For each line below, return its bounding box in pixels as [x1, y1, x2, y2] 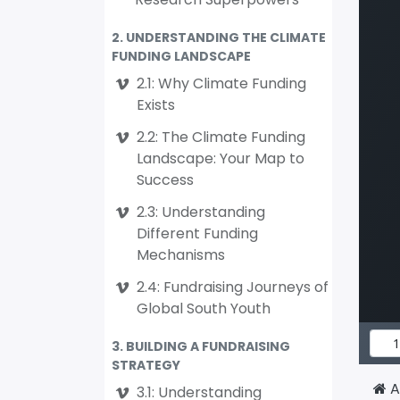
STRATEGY [112, 356, 180, 374]
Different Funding [137, 223, 258, 244]
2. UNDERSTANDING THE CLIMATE [112, 29, 326, 46]
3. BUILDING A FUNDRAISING [112, 337, 290, 355]
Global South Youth [137, 298, 271, 319]
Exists [137, 95, 175, 115]
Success [137, 170, 194, 190]
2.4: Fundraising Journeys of [137, 277, 329, 297]
